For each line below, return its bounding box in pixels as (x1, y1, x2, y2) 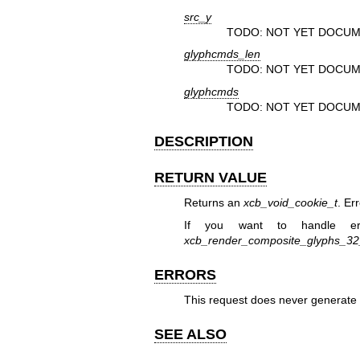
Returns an (183, 196, 243, 210)
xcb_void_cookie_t (243, 196, 337, 210)
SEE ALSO (154, 326, 227, 343)
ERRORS (154, 266, 216, 283)
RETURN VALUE (154, 169, 267, 186)
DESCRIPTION (154, 133, 253, 149)
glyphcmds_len (183, 47, 260, 61)
